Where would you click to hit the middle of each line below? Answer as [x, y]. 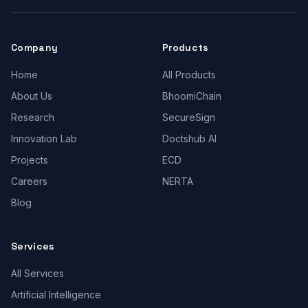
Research [33, 117]
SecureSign [189, 117]
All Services [37, 273]
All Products [189, 75]
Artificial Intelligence [56, 295]
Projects [30, 160]
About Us [32, 96]
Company [35, 47]
